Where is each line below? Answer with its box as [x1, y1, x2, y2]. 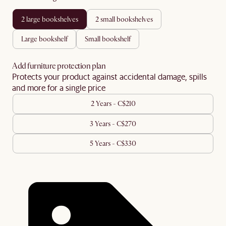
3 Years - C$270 [90, 119, 136, 128]
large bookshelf [25, 34, 68, 43]
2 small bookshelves [99, 15, 153, 24]
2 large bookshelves [25, 15, 78, 24]
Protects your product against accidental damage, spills [12, 71, 207, 82]
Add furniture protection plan [12, 61, 106, 72]
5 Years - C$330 [90, 139, 136, 148]
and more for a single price [12, 82, 105, 93]
